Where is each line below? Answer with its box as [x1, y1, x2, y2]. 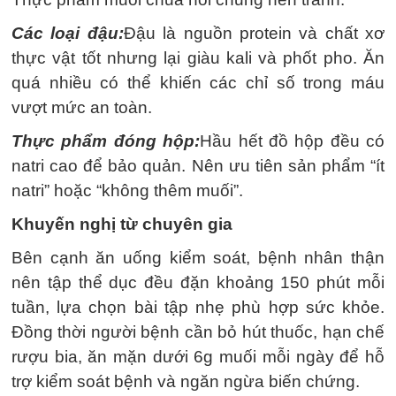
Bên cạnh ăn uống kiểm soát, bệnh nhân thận [11, 248, 385, 268]
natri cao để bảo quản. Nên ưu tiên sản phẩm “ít [11, 156, 385, 176]
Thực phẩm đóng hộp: [11, 132, 201, 151]
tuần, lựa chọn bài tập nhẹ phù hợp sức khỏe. [11, 298, 385, 317]
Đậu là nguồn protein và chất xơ [123, 24, 385, 43]
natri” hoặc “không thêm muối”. [11, 181, 243, 201]
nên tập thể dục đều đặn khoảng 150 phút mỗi [11, 273, 385, 293]
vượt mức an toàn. [11, 98, 152, 118]
